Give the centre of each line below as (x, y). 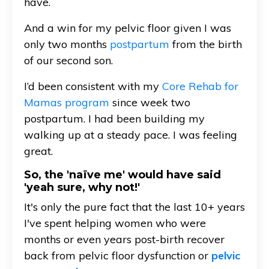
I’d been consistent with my (93, 86)
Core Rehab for (200, 86)
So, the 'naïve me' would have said (122, 174)
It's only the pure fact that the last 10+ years (134, 207)
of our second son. (68, 60)
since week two (150, 102)
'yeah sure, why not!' (82, 187)
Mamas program (67, 102)
